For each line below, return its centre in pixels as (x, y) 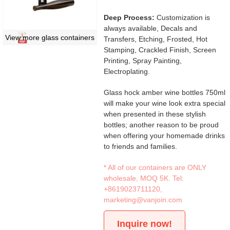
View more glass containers (50, 38)
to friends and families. (141, 146)
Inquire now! (145, 224)
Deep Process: (129, 17)
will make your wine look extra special (165, 103)
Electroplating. (127, 71)
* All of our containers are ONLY (155, 167)
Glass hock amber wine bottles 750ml (165, 92)
